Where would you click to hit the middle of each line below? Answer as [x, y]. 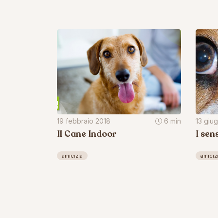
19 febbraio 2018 [84, 121]
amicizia [72, 155]
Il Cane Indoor [87, 134]
